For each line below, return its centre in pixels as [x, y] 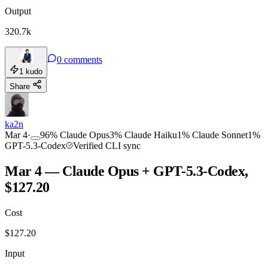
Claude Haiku [151, 135]
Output [18, 11]
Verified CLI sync [107, 146]
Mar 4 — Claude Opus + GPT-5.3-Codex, [127, 171]
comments [83, 60]
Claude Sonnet [220, 135]
